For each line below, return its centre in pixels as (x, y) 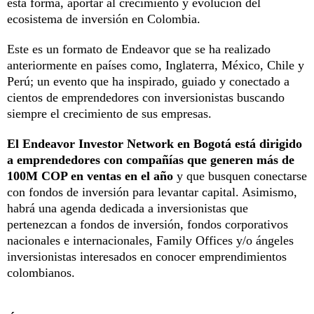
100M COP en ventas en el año (90, 176)
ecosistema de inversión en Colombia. (104, 19)
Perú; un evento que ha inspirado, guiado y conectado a (148, 81)
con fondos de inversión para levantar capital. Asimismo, (152, 192)
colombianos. (41, 272)
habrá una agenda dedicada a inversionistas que (128, 208)
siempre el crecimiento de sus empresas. (109, 113)
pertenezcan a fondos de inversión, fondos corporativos (148, 224)
